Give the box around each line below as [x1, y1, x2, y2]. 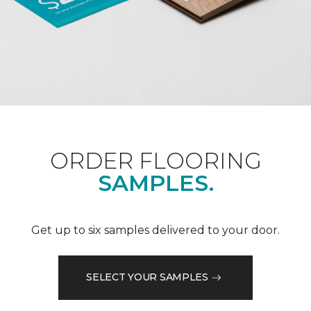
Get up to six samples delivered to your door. [31, 223, 280, 237]
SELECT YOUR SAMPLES [86, 271, 208, 284]
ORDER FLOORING [49, 146, 262, 174]
